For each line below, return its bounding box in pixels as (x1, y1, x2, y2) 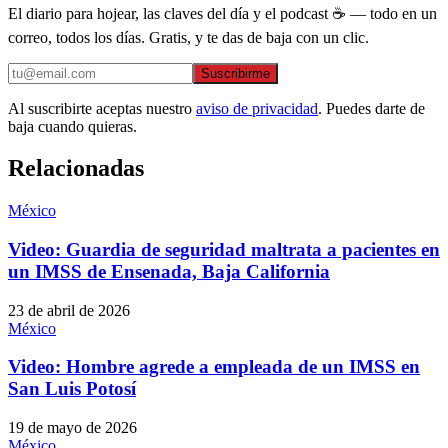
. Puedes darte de (318, 99, 425, 117)
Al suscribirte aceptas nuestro (8, 99, 192, 117)
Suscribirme (201, 65, 270, 81)
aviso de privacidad (196, 99, 318, 117)
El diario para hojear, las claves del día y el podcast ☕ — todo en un (8, 4, 437, 22)
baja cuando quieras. (8, 117, 137, 135)
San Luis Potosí (8, 378, 136, 400)
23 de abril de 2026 (8, 301, 130, 319)
